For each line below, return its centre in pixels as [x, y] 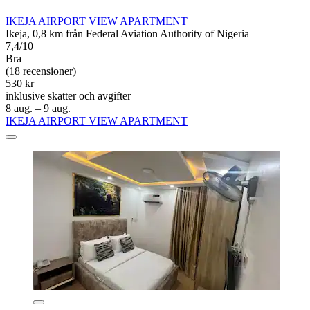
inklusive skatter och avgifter [68, 96]
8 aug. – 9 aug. [38, 109]
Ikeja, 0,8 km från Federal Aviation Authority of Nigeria [127, 34]
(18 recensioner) [41, 71]
